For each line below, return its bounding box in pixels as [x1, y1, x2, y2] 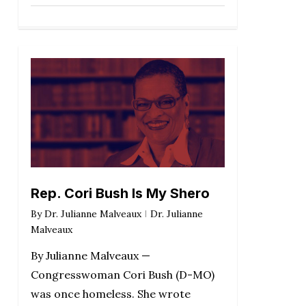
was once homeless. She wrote [30, 286, 191, 301]
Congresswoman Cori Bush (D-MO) [30, 267, 214, 281]
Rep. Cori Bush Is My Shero [30, 184, 210, 201]
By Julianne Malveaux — [30, 248, 150, 262]
